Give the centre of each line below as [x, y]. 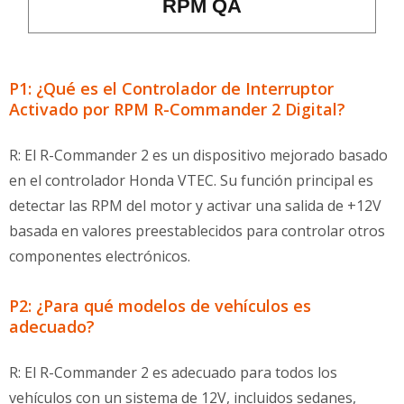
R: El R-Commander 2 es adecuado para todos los [173, 372]
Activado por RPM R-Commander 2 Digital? [177, 109]
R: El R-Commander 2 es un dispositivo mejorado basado [198, 155]
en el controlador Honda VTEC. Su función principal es [191, 180]
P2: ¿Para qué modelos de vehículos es [160, 306]
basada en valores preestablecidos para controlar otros [197, 231]
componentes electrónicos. [100, 256]
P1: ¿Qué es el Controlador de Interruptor [171, 88]
